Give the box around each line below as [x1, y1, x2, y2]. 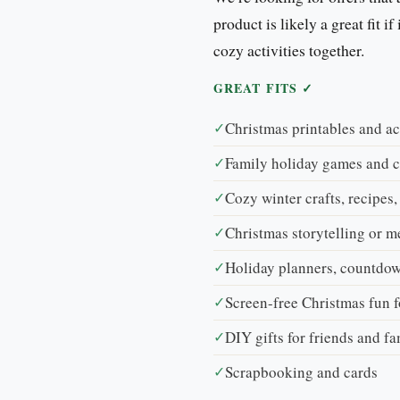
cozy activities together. [213, 38, 364, 61]
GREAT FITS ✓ [213, 78, 314, 97]
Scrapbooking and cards [225, 361, 378, 382]
